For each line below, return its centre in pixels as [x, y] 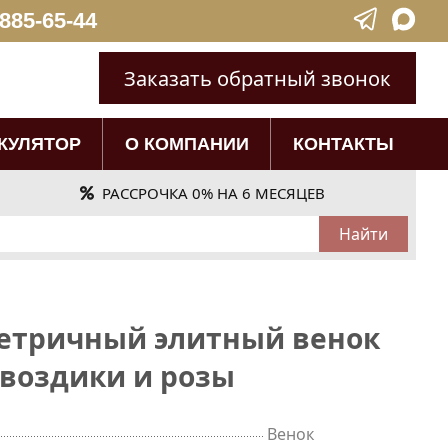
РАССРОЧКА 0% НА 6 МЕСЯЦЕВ [214, 193]
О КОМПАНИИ [186, 143]
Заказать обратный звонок [257, 78]
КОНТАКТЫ [343, 143]
